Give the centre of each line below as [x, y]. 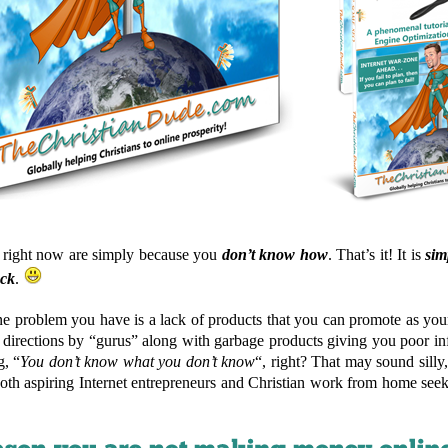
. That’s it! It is [376, 254]
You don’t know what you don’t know [137, 361]
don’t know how [274, 254]
